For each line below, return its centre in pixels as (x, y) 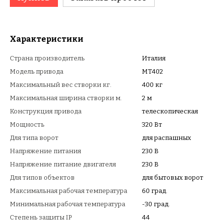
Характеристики (47, 39)
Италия (154, 58)
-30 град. (156, 204)
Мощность (27, 124)
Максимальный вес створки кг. (61, 85)
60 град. (155, 191)
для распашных (166, 138)
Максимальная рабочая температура (69, 191)
